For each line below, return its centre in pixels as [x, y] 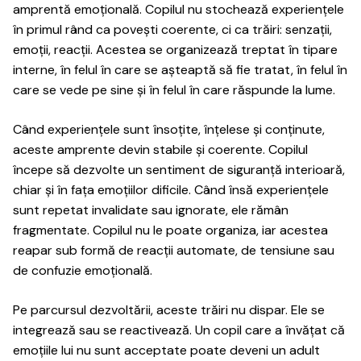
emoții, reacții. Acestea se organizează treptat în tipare [175, 50]
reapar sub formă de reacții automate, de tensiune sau [174, 250]
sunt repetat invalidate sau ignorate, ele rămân [151, 210]
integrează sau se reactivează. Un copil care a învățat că [179, 330]
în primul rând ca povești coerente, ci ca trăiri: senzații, [172, 29]
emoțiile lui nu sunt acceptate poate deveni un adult [166, 350]
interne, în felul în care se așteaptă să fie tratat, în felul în [180, 70]
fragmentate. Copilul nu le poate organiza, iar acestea [170, 230]
